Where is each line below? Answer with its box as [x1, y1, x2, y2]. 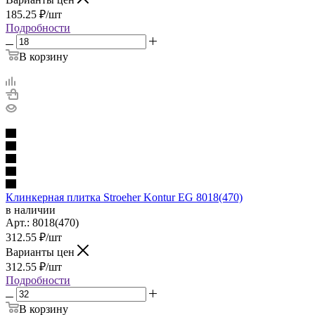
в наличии [6, 203, 56, 216]
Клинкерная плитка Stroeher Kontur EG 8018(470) [6, 191, 243, 203]
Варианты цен [6, 245, 75, 258]
